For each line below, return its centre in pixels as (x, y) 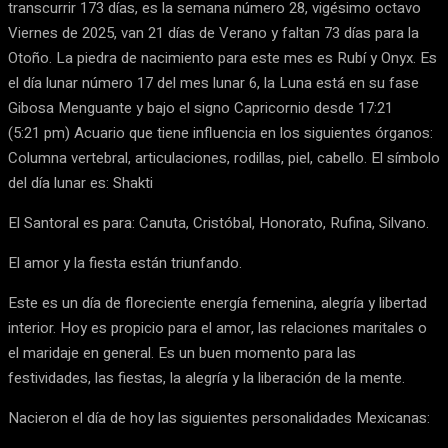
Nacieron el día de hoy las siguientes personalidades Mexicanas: (219, 418)
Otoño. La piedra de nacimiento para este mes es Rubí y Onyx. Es (222, 58)
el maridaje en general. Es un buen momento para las (182, 353)
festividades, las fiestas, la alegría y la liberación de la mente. (206, 378)
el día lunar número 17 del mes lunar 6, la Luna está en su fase (213, 83)
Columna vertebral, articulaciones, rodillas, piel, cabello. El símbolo (224, 158)
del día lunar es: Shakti (80, 183)
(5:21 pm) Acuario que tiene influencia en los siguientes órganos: (220, 133)
